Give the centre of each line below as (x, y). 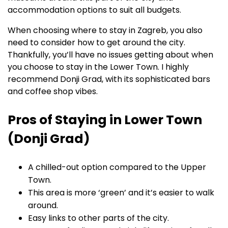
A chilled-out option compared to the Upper (117, 167)
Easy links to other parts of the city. (98, 218)
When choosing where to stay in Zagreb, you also (105, 30)
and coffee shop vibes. (53, 91)
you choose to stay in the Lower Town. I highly (98, 67)
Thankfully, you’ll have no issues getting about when (110, 54)
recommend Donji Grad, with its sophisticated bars (109, 79)
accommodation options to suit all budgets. (94, 10)
